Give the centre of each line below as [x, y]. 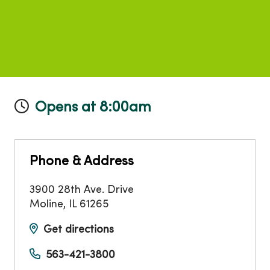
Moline [46, 205]
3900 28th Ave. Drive [82, 190]
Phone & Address [82, 162]
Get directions [79, 230]
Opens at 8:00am [93, 108]
